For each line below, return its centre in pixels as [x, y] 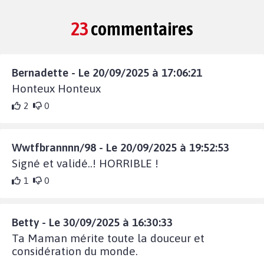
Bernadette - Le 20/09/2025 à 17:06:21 [107, 72]
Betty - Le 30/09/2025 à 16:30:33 [92, 222]
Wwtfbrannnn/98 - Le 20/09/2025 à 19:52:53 [121, 147]
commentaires [141, 28]
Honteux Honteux [56, 88]
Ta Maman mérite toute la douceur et [108, 238]
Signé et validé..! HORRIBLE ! [85, 163]
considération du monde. [75, 251]
